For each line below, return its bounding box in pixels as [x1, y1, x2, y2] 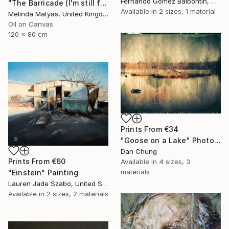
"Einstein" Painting [8, 168, 79, 177]
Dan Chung [121, 147, 157, 156]
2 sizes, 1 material [159, 7, 216, 15]
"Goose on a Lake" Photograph [214, 136, 221, 145]
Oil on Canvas [8, 19, 53, 28]
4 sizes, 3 [159, 157, 190, 166]
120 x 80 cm [8, 30, 48, 38]
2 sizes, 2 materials [47, 189, 108, 198]
